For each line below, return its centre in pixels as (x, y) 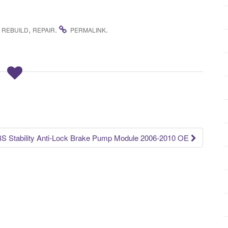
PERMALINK (88, 30)
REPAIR (44, 30)
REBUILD (15, 30)
